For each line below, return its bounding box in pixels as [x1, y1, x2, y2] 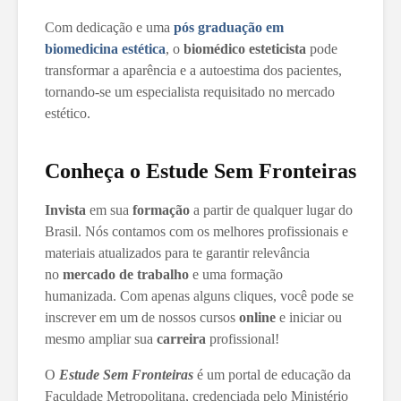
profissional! [206, 331, 279, 347]
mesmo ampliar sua [45, 331, 157, 347]
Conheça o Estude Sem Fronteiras [45, 159, 356, 183]
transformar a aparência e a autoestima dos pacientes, [45, 63, 342, 79]
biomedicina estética [45, 41, 166, 57]
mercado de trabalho [63, 267, 189, 283]
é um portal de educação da [193, 367, 351, 383]
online [239, 310, 276, 326]
